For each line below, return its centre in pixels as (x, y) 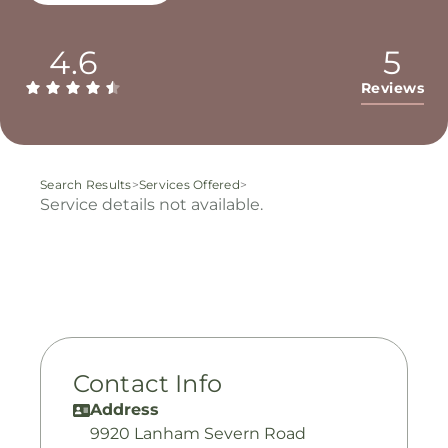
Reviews (392, 88)
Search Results (86, 184)
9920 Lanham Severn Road (198, 433)
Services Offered (189, 184)
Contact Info (147, 383)
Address (124, 409)
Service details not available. (151, 204)
